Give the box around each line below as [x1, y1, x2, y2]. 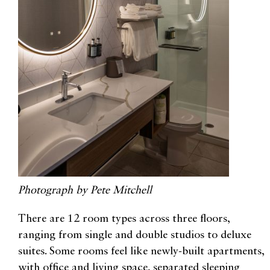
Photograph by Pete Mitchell [18, 184, 152, 196]
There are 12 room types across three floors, [18, 213, 230, 224]
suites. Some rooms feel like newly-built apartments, [18, 245, 264, 257]
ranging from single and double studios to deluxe [18, 229, 251, 240]
